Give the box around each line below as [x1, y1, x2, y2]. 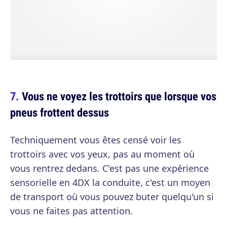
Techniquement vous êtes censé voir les [10, 134, 181, 146]
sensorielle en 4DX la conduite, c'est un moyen [10, 176, 210, 188]
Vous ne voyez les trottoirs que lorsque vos [22, 88, 216, 104]
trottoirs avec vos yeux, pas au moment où [10, 148, 195, 160]
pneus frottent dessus [10, 104, 109, 120]
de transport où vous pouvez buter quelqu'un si [10, 191, 214, 203]
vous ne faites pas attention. [10, 205, 133, 217]
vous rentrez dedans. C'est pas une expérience [10, 162, 209, 174]
